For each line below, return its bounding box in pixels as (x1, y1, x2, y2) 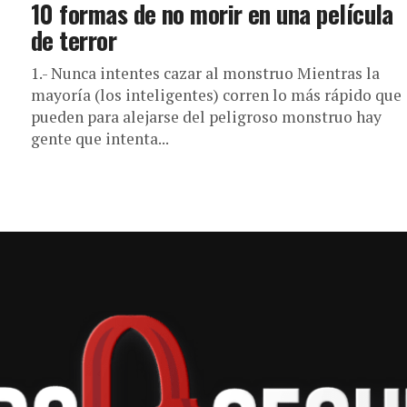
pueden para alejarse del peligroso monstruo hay (31, 105, 382, 127)
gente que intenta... (31, 127, 169, 149)
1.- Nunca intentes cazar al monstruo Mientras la (31, 62, 380, 84)
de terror (31, 21, 117, 58)
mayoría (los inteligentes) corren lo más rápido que (31, 84, 402, 105)
